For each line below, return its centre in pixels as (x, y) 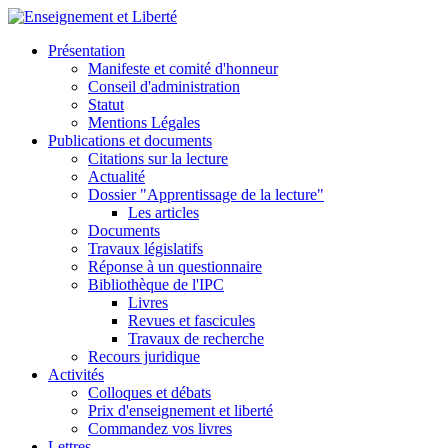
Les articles (163, 212)
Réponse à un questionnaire (175, 266)
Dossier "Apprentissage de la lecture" (206, 194)
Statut (106, 104)
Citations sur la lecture (158, 158)
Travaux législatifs (145, 248)
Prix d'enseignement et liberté (180, 410)
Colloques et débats (149, 392)
